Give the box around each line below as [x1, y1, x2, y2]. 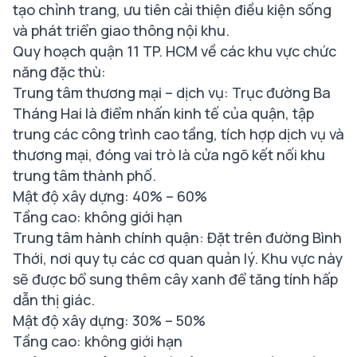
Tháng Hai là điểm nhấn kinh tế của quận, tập [13, 104, 314, 124]
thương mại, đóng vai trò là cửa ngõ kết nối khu [13, 145, 325, 165]
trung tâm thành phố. [13, 166, 156, 186]
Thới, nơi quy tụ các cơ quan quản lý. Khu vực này [13, 249, 343, 269]
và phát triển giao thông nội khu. [13, 21, 229, 41]
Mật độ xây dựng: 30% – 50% [13, 311, 206, 331]
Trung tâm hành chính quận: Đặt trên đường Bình [13, 228, 342, 248]
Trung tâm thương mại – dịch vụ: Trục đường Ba [13, 83, 331, 103]
